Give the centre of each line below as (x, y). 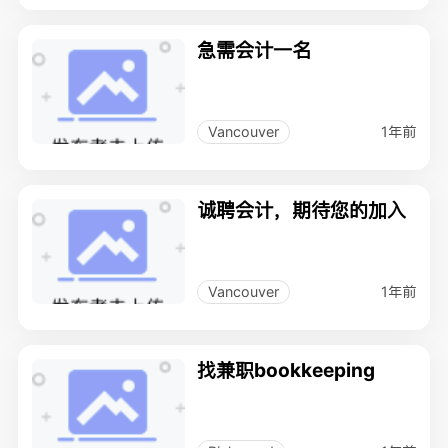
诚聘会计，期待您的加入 (302, 209)
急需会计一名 (254, 49)
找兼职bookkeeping (286, 370)
